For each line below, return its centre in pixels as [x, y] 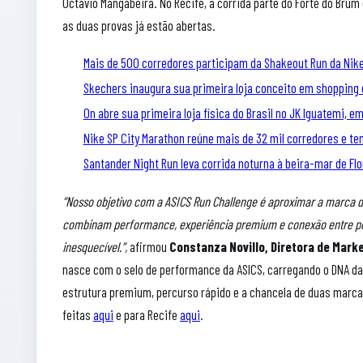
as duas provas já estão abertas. [139, 26]
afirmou [149, 246]
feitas [78, 314]
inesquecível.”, [96, 246]
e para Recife [147, 314]
